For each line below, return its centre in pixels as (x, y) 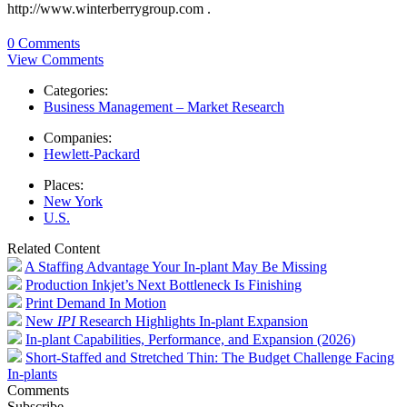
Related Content (54, 248)
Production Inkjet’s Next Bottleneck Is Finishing (164, 284)
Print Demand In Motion (96, 303)
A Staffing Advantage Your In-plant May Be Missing (176, 266)
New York (73, 201)
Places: (64, 184)
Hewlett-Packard (92, 154)
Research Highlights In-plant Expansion (192, 321)
